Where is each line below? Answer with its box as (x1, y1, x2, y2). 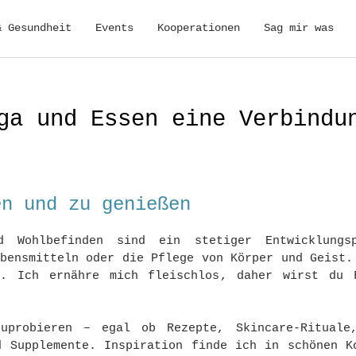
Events (95, 21, 133, 34)
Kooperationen (157, 21, 240, 34)
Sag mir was (264, 21, 334, 34)
